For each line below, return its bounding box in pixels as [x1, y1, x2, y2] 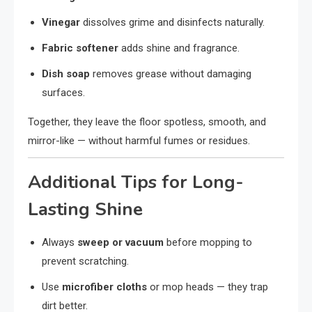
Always [42, 235, 77, 249]
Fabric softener [42, 41, 118, 54]
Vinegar [42, 15, 80, 29]
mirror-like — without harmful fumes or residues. [28, 134, 250, 147]
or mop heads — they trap [147, 280, 268, 293]
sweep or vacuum [77, 235, 164, 249]
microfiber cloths [62, 280, 147, 293]
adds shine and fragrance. [118, 41, 240, 54]
